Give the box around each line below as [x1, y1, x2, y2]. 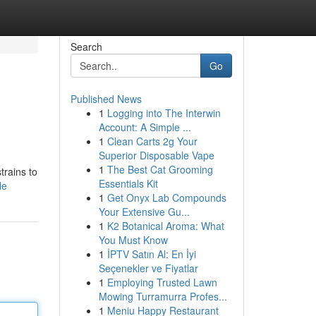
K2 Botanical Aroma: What [107, 219, 224, 233]
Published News [70, 92, 142, 106]
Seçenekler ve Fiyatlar [98, 261, 198, 275]
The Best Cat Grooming [107, 162, 213, 176]
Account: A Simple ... [98, 120, 191, 134]
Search [70, 39, 102, 54]
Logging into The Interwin [107, 106, 221, 120]
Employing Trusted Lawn [107, 275, 217, 289]
